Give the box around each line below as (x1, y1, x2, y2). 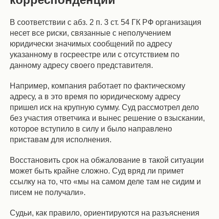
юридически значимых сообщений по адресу (10, 40, 172, 48)
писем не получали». (10, 188, 86, 197)
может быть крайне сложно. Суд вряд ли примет (10, 167, 184, 175)
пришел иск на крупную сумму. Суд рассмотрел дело (10, 103, 199, 111)
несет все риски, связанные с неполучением (10, 29, 171, 37)
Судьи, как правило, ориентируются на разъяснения (10, 209, 199, 217)
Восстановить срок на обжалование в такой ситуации (10, 156, 204, 164)
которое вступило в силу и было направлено (10, 125, 172, 133)
